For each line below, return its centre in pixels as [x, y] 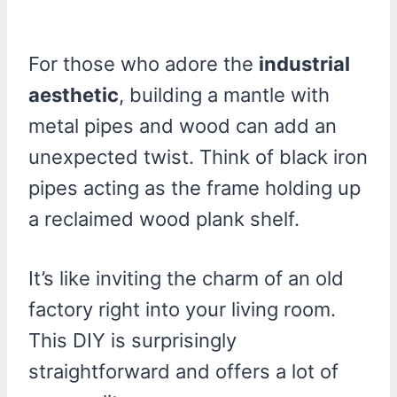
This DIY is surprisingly [132, 340]
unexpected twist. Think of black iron [198, 156]
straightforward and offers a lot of [183, 371]
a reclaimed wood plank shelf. [164, 218]
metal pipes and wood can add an [183, 125]
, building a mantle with [224, 94]
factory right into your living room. [182, 309]
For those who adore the [144, 63]
